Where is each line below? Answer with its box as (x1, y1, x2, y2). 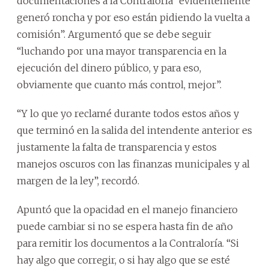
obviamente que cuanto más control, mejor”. (17, 78, 222, 91)
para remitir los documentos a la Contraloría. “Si (17, 237, 239, 249)
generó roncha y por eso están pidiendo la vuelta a (17, 11, 250, 23)
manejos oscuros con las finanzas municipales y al (17, 157, 250, 170)
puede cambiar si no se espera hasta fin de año (17, 220, 233, 232)
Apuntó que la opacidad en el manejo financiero (17, 203, 238, 216)
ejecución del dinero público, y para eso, (17, 61, 201, 74)
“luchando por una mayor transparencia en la (17, 44, 226, 57)
